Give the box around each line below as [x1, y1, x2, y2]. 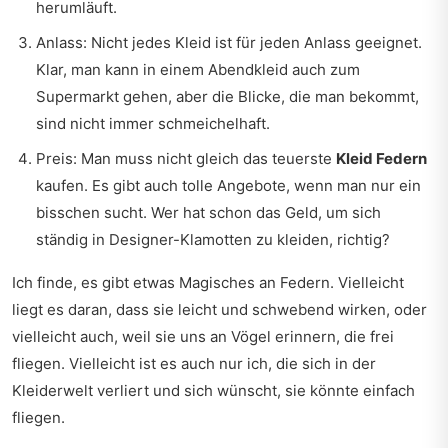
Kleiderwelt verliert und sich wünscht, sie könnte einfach [12, 381, 415, 400]
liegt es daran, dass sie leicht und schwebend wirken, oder [12, 300, 427, 319]
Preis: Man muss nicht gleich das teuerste [36, 149, 336, 168]
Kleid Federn [336, 149, 427, 168]
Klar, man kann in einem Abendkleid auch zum [36, 60, 360, 79]
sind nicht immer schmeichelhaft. [36, 114, 270, 133]
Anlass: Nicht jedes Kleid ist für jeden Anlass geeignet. [36, 33, 422, 52]
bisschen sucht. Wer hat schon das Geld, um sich [36, 203, 381, 222]
